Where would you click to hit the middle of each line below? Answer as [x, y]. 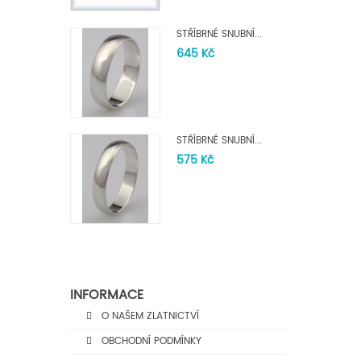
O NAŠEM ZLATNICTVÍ [149, 316]
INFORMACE [107, 295]
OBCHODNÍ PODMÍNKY [150, 341]
